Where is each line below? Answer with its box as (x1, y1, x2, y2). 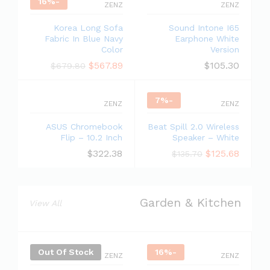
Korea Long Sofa (54, 23, 123, 33)
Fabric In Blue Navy (45, 34, 123, 43)
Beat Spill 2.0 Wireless (148, 122, 239, 131)
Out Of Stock (38, 247, 93, 257)
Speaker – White (172, 133, 239, 142)
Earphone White (175, 34, 239, 43)
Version (210, 45, 239, 54)
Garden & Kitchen (140, 195, 241, 210)
